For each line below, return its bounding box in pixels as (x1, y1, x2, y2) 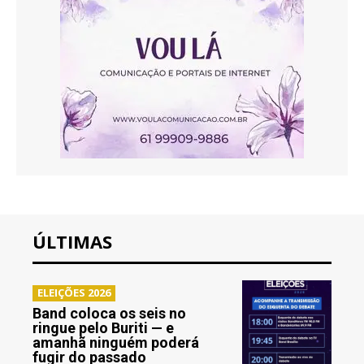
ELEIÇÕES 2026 (37, 285, 110, 301)
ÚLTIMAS (32, 229, 112, 254)
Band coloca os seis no (32, 305, 186, 323)
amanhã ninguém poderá (32, 334, 199, 352)
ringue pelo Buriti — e (32, 319, 174, 337)
